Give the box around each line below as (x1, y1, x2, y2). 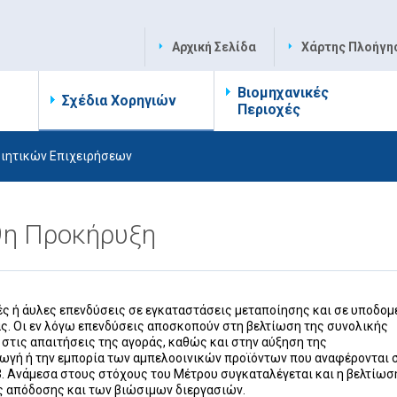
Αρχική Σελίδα (172, 40, 256, 54)
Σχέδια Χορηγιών (62, 92, 176, 109)
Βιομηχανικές (237, 84, 329, 101)
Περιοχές (237, 101, 300, 118)
